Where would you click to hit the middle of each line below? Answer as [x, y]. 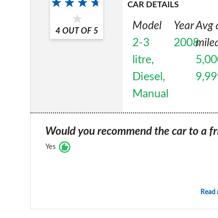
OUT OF [77, 31]
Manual [151, 94]
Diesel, [149, 77]
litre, [143, 60]
